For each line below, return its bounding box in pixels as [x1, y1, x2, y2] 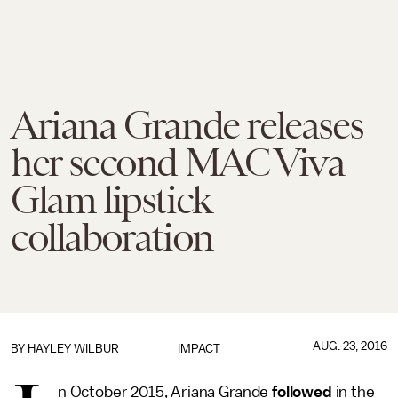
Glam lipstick [11, 178, 211, 222]
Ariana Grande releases [11, 103, 363, 147]
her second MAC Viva [11, 140, 345, 185]
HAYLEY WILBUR [28, 342, 119, 355]
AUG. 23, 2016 [312, 339, 387, 353]
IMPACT [177, 342, 220, 355]
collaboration [11, 215, 213, 259]
